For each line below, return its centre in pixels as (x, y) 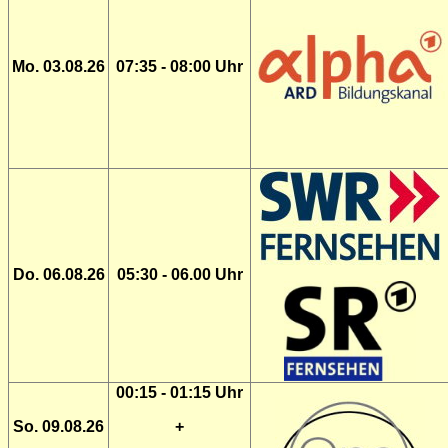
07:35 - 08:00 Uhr (179, 66)
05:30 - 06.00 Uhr (179, 274)
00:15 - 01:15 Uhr (179, 392)
